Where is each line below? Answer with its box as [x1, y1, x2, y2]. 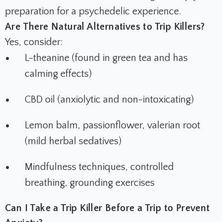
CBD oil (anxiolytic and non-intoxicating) [25, 94, 194, 106]
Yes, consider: [5, 37, 63, 48]
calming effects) [25, 68, 92, 80]
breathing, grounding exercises [25, 177, 155, 189]
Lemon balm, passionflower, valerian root [25, 120, 200, 131]
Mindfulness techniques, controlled [25, 162, 174, 173]
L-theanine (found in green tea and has [25, 53, 188, 64]
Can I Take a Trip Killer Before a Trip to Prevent [5, 203, 210, 214]
